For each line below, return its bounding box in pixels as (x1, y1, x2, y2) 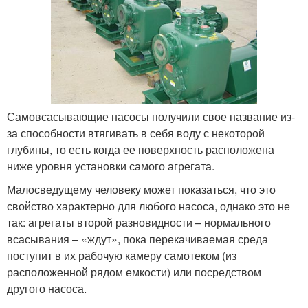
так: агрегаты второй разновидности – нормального (7, 214, 271, 230)
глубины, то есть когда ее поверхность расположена (7, 141, 274, 157)
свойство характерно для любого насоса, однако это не (7, 197, 290, 214)
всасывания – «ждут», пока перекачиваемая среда (7, 230, 268, 247)
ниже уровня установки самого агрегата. (7, 157, 214, 174)
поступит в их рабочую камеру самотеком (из (7, 247, 236, 263)
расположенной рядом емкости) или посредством (7, 263, 261, 280)
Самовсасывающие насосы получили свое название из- (7, 108, 295, 124)
